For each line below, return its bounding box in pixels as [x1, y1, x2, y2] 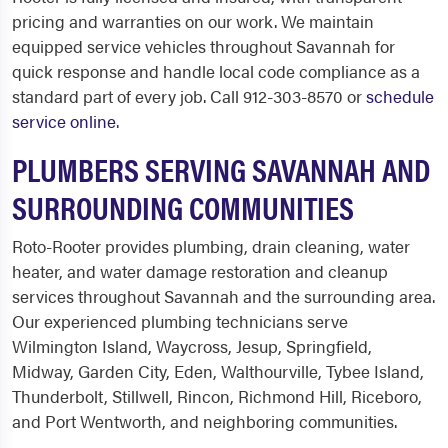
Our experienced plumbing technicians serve [12, 309, 348, 333]
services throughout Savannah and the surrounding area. [12, 284, 435, 308]
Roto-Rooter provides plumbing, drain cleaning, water [12, 234, 410, 258]
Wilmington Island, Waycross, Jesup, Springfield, [12, 334, 372, 358]
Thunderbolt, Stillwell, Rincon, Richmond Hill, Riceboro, [12, 384, 422, 408]
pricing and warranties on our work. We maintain [12, 9, 374, 33]
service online [12, 109, 116, 133]
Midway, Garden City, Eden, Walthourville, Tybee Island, [12, 359, 424, 383]
